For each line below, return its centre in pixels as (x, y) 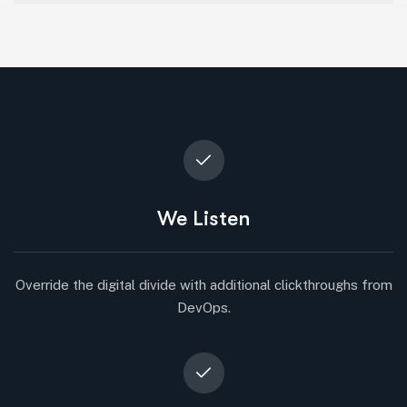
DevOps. (203, 307)
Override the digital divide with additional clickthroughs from (203, 284)
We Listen (203, 218)
